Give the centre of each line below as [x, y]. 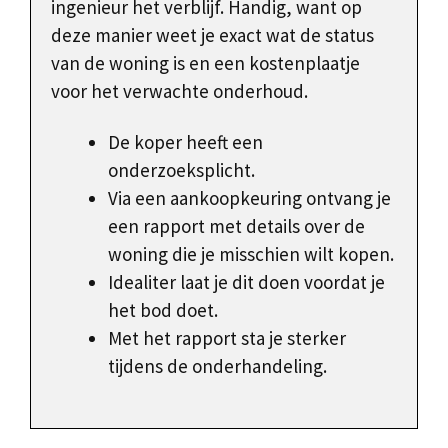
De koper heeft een [185, 141]
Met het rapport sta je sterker [227, 337]
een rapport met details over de [236, 225]
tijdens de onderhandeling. [217, 365]
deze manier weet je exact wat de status [212, 35]
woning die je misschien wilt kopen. [251, 253]
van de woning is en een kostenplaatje [205, 63]
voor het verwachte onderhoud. [179, 91]
